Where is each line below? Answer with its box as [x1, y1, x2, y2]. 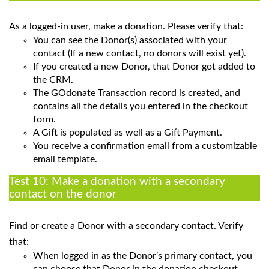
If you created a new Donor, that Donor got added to [33, 61, 255, 71]
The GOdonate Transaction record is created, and [33, 88, 240, 98]
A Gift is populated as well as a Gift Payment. [33, 127, 225, 138]
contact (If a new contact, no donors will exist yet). [33, 48, 246, 58]
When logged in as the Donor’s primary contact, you [33, 250, 252, 261]
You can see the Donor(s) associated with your [33, 35, 227, 45]
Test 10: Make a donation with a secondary [9, 175, 225, 187]
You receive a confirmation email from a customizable [33, 141, 257, 151]
